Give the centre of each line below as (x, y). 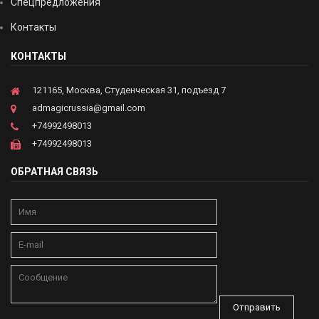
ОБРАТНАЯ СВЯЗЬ (54, 172)
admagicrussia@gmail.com (89, 108)
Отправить (257, 307)
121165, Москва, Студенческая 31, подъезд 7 (129, 90)
